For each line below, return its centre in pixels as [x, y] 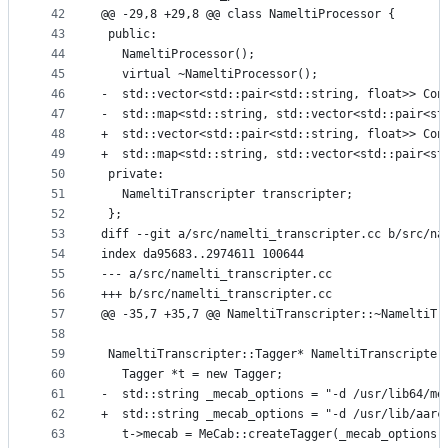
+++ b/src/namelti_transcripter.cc [216, 294]
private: [132, 174]
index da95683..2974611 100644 [202, 254]
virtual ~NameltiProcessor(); [209, 74]
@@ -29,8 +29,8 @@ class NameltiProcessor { [248, 14]
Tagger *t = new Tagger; [192, 374]
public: [129, 34]
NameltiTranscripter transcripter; [227, 194]
